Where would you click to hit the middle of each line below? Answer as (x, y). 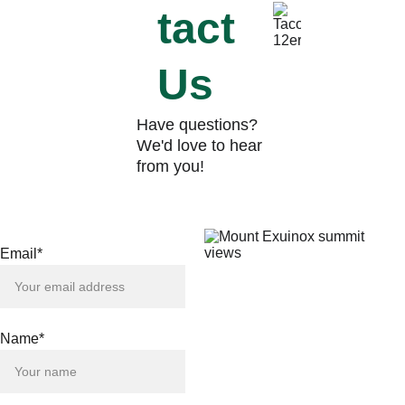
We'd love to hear (201, 146)
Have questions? (199, 125)
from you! (170, 166)
